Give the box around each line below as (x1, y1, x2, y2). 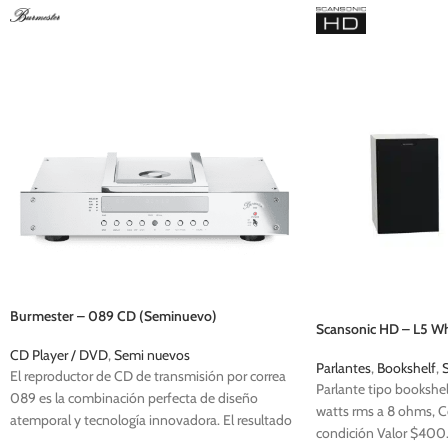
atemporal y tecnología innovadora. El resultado (10, 411, 292, 430)
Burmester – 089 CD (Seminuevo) (10, 307, 217, 326)
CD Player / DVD (10, 346, 108, 365)
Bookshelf (376, 358, 436, 377)
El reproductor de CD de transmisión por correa (10, 367, 286, 386)
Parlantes (315, 358, 371, 377)
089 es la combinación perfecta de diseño (10, 389, 258, 408)
